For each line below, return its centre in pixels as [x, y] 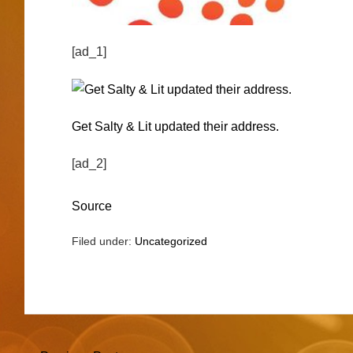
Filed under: [101, 241]
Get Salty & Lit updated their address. [175, 126]
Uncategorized [171, 241]
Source [91, 206]
